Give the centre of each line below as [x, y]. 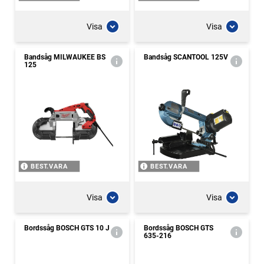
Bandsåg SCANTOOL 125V [186, 57]
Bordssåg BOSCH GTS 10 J [67, 228]
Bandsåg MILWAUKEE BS [65, 57]
